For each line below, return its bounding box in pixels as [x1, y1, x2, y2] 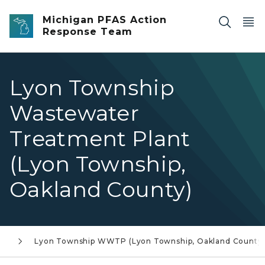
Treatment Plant [9, 125, 190, 151]
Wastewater [9, 100, 140, 126]
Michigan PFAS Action [43, 14, 167, 25]
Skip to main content [5, 7, 101, 18]
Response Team [43, 26, 132, 37]
